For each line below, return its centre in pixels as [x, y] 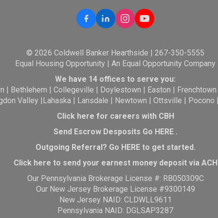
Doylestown [121, 90]
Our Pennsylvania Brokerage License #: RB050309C [115, 178]
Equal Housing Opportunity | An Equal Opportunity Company [116, 64]
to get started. [168, 147]
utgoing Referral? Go [81, 147]
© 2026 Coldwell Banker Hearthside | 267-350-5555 [116, 53]
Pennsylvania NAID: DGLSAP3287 [116, 210]
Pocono [201, 100]
